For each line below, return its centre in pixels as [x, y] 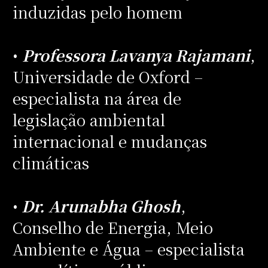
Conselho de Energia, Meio [112, 227]
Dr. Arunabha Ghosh [99, 205]
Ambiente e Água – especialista [128, 249]
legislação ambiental [89, 119]
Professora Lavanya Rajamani [136, 55]
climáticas [51, 162]
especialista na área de [97, 98]
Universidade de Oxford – [107, 76]
